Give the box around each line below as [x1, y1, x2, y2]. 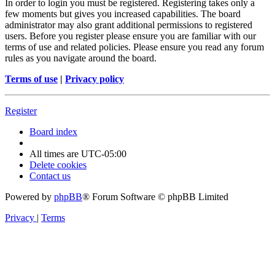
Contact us [29, 171, 71, 182]
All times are [29, 149, 81, 160]
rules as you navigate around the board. [5, 53, 157, 64]
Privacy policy [65, 74, 124, 85]
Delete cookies [29, 160, 87, 171]
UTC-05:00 [81, 149, 126, 160]
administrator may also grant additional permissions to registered [5, 20, 252, 31]
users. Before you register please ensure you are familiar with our [5, 31, 256, 42]
